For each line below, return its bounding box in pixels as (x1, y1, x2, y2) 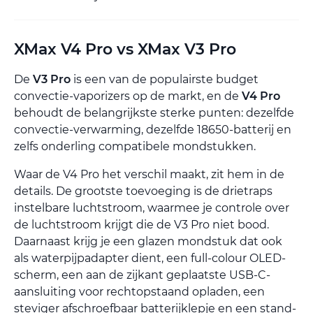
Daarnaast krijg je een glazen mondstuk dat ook (14, 234, 282, 248)
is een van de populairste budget (71, 72, 259, 86)
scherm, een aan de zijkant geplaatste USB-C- (14, 268, 270, 282)
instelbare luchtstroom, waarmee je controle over (14, 201, 289, 214)
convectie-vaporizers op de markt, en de (14, 89, 242, 103)
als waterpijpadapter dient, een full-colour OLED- (14, 251, 286, 265)
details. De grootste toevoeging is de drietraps (14, 184, 272, 198)
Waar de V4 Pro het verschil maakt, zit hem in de (14, 167, 284, 181)
